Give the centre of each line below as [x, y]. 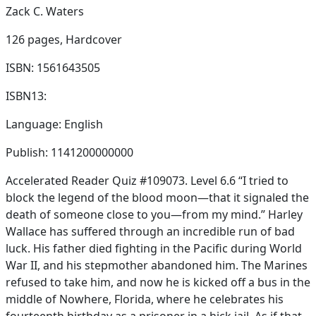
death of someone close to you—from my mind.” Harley [154, 214]
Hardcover [94, 39]
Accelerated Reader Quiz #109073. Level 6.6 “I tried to [147, 181]
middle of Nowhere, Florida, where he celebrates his [145, 299]
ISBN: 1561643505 [53, 68]
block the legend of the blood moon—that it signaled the [157, 197]
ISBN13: [26, 96]
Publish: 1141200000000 [69, 152]
